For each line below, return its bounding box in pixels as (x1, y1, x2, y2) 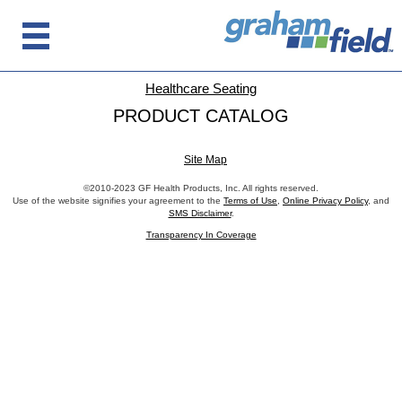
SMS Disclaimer (168, 208, 232, 218)
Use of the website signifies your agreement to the (13, 196, 223, 205)
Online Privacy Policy (283, 196, 368, 205)
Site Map (184, 153, 227, 166)
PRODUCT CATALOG (113, 106, 289, 126)
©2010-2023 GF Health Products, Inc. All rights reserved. (83, 183, 319, 193)
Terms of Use (223, 196, 277, 205)
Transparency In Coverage (145, 230, 257, 240)
